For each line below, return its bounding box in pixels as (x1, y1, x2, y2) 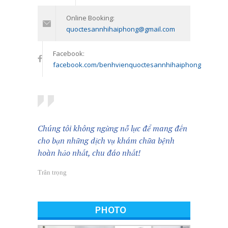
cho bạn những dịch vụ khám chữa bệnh (38, 135, 175, 147)
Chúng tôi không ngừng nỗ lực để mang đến (38, 123, 187, 134)
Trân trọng (38, 168, 67, 177)
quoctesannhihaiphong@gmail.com (66, 24, 175, 34)
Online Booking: (66, 13, 115, 23)
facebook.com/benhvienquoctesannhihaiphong (53, 60, 201, 70)
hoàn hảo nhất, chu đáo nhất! (38, 147, 140, 159)
